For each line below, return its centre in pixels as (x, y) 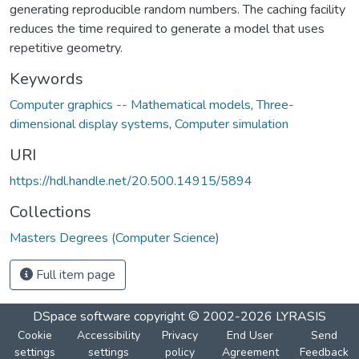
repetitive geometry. (66, 48)
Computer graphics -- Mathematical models (130, 105)
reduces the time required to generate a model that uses (167, 28)
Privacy (179, 335)
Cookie (35, 335)
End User (250, 335)
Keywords (46, 79)
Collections (50, 212)
